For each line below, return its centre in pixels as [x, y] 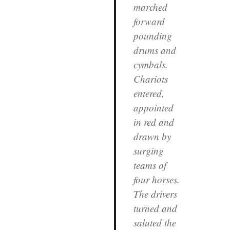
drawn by [152, 136]
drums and [155, 50]
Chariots [150, 79]
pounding [152, 35]
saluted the [155, 222]
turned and [155, 208]
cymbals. [150, 64]
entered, [149, 93]
